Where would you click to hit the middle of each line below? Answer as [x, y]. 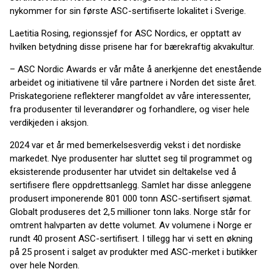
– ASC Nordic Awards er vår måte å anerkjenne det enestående [136, 69]
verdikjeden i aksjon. [49, 123]
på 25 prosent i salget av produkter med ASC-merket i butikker [134, 252]
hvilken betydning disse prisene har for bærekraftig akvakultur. [132, 47]
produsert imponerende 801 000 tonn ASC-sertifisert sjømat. [131, 199]
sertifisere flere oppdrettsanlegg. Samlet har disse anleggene [131, 185]
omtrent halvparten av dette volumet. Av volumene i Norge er [131, 225]
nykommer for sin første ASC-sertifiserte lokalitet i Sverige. [128, 11]
